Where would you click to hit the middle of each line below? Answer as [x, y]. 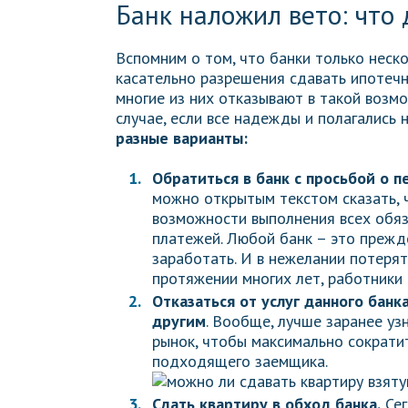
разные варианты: [182, 138]
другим [179, 321]
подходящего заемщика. [240, 361]
